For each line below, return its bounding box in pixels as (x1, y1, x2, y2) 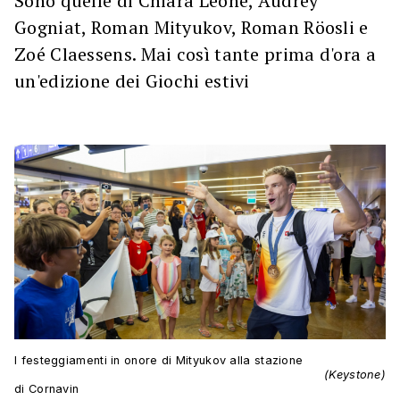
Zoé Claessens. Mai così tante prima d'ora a (14, 42, 376, 66)
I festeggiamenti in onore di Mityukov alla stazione (14, 354, 304, 368)
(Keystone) (324, 368, 386, 382)
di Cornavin (14, 382, 79, 396)
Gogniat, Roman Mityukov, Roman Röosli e (14, 15, 369, 39)
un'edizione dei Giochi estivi (14, 69, 250, 93)
